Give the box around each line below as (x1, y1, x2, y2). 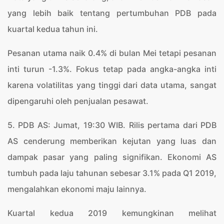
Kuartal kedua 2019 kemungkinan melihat (7, 208, 216, 218)
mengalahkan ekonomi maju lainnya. (7, 184, 146, 194)
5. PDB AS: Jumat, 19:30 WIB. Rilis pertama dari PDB (7, 120, 216, 130)
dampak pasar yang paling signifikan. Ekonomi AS (7, 152, 216, 162)
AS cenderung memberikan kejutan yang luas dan (7, 136, 216, 146)
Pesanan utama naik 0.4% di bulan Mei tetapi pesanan (7, 48, 216, 58)
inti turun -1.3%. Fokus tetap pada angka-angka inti (7, 64, 216, 74)
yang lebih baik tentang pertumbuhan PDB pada (7, 8, 216, 18)
